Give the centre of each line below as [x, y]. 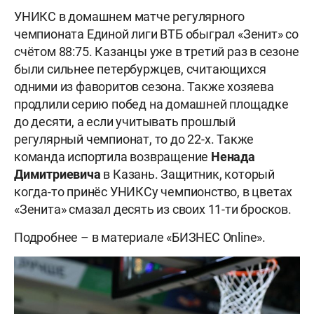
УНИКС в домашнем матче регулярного [130, 17]
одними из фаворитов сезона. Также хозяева [144, 87]
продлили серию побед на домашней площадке [151, 104]
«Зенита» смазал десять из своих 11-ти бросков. [153, 210]
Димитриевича [59, 175]
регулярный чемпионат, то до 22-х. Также [134, 139]
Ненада [233, 157]
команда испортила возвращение [112, 157]
